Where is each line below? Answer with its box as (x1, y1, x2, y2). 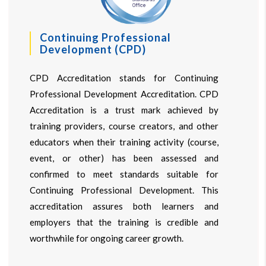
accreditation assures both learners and (30, 201, 218, 212)
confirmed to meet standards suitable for (30, 169, 218, 180)
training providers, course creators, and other (30, 121, 218, 132)
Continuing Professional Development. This (30, 185, 218, 196)
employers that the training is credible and (30, 217, 218, 228)
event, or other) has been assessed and (30, 153, 218, 164)
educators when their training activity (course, (30, 137, 218, 148)
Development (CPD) (40, 43, 146, 56)
